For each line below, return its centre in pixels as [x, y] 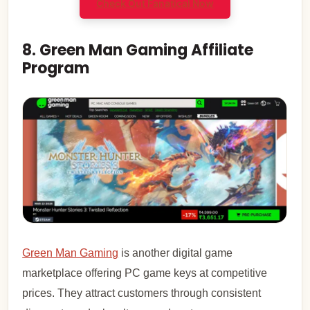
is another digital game [176, 253]
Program [56, 69]
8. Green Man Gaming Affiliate [138, 51]
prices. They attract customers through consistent [142, 293]
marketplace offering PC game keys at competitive [145, 273]
